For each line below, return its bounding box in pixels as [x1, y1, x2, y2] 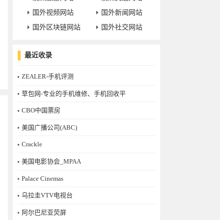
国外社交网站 [101, 24, 142, 31]
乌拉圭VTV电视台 [22, 192, 73, 199]
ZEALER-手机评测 [22, 73, 74, 80]
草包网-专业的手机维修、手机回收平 [22, 89, 126, 97]
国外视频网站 [32, 9, 74, 16]
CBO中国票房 [22, 107, 60, 114]
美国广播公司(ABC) [22, 123, 77, 131]
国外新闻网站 [101, 9, 142, 16]
